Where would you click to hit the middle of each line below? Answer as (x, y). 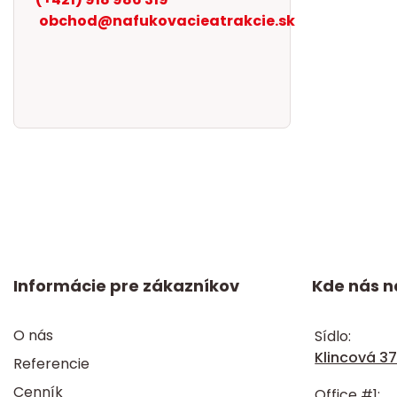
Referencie (51, 363)
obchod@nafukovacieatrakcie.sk (167, 20)
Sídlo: (333, 336)
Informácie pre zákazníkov (126, 285)
